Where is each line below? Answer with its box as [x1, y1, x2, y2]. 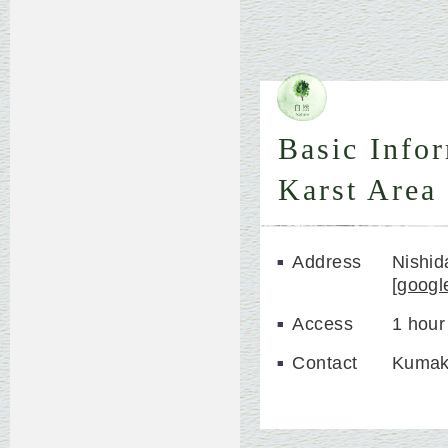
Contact [292, 352, 358, 374]
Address [292, 251, 362, 273]
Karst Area [278, 174, 437, 207]
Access [292, 313, 354, 335]
